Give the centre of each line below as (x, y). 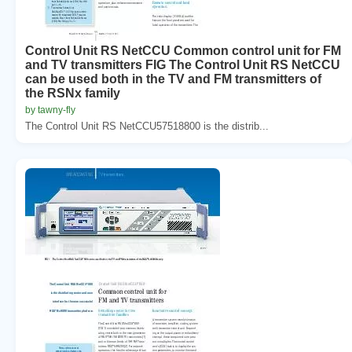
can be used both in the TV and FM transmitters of (173, 79)
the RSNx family (73, 93)
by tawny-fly (50, 110)
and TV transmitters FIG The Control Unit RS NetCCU (183, 64)
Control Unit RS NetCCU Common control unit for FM (183, 50)
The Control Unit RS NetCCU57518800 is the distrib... (147, 126)
